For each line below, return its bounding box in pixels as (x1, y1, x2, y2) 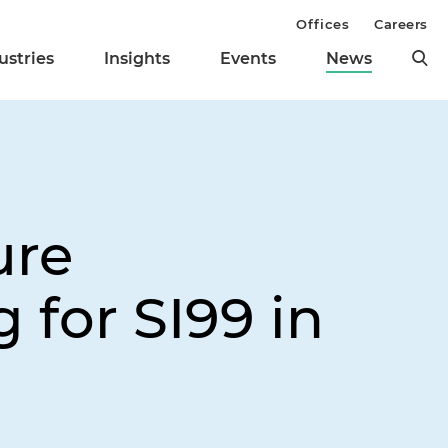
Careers (374, 16, 428, 32)
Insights (104, 49, 170, 69)
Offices (296, 16, 350, 32)
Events (220, 49, 276, 69)
